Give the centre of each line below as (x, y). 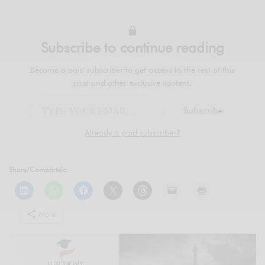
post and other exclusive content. (132, 83)
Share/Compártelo (38, 170)
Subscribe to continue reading (132, 48)
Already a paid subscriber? (132, 133)
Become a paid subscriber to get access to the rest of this (132, 70)
